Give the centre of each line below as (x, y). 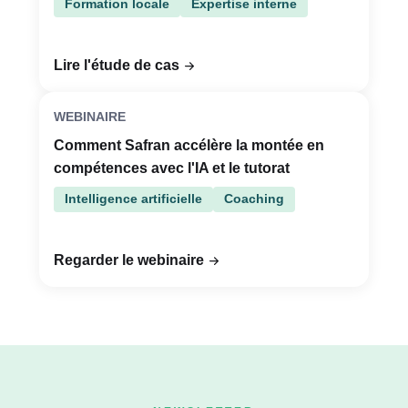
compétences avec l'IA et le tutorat (172, 168)
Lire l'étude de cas (117, 66)
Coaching (254, 199)
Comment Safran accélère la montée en (189, 146)
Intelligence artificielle (133, 199)
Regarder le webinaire (129, 260)
